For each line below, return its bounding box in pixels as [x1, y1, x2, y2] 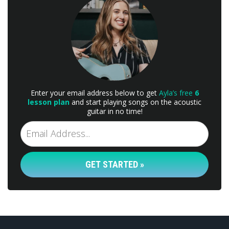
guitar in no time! [86, 106, 143, 116]
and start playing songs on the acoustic [70, 97, 201, 107]
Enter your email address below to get [30, 87, 159, 98]
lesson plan [28, 97, 70, 107]
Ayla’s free [158, 87, 195, 98]
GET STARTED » [85, 159, 144, 170]
